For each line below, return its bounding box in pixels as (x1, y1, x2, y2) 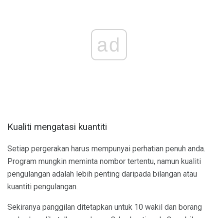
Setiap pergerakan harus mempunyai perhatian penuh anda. (7, 144, 205, 153)
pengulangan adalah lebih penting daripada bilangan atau (7, 169, 197, 179)
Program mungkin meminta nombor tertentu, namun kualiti (7, 156, 201, 166)
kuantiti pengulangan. (7, 182, 78, 191)
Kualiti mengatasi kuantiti (7, 121, 107, 132)
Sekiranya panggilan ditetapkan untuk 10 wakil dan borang (7, 202, 202, 212)
